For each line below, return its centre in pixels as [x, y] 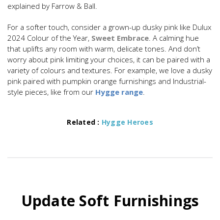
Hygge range [119, 92]
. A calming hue [174, 38]
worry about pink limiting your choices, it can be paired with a [109, 60]
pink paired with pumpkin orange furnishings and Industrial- [107, 81]
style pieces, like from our [51, 92]
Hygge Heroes [127, 122]
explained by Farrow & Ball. [52, 6]
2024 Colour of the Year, [49, 38]
